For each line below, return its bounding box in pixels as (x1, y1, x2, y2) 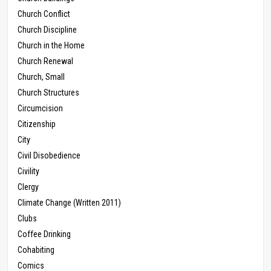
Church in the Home (18, 41, 85, 51)
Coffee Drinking (18, 229, 71, 240)
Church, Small (18, 72, 65, 82)
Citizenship (18, 119, 56, 129)
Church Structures (18, 88, 79, 98)
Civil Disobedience (18, 151, 80, 161)
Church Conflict (18, 9, 70, 19)
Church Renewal (18, 56, 73, 67)
